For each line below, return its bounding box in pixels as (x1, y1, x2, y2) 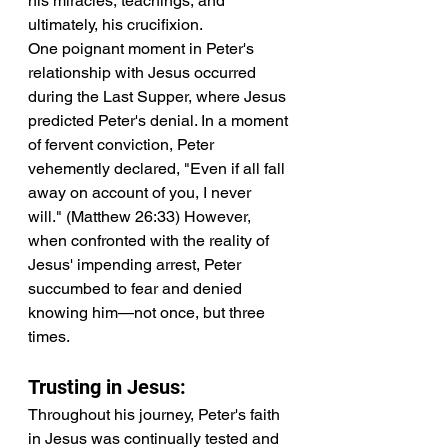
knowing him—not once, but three (28, 303, 269, 323)
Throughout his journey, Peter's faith (28, 405, 284, 425)
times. (28, 327, 70, 347)
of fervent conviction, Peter (28, 135, 218, 155)
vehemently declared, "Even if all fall (28, 159, 289, 179)
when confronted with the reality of (28, 231, 273, 251)
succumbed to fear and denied (28, 279, 246, 299)
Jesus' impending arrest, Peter (28, 255, 245, 275)
